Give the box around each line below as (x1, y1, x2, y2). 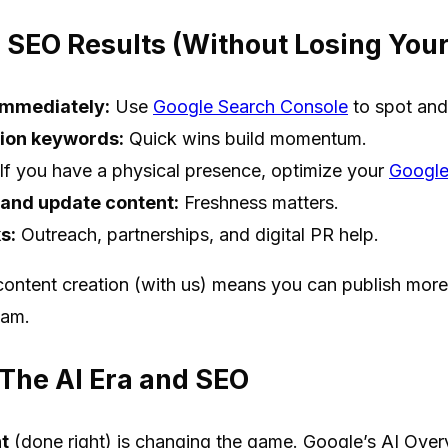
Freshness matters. (179, 192, 339, 214)
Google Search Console (153, 96, 348, 118)
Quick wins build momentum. (124, 128, 367, 150)
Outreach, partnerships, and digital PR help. (16, 224, 379, 246)
